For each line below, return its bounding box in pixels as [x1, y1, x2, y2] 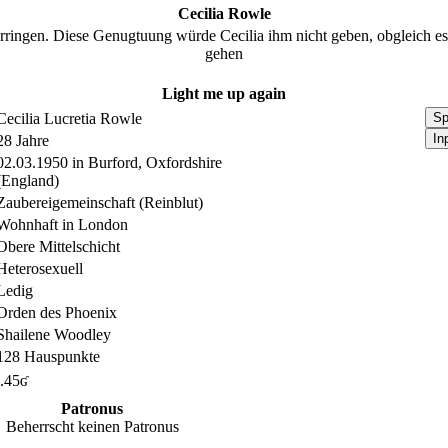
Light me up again [162, 85, 286, 102]
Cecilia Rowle [177, 5, 271, 22]
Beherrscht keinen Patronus [5, 418, 179, 435]
